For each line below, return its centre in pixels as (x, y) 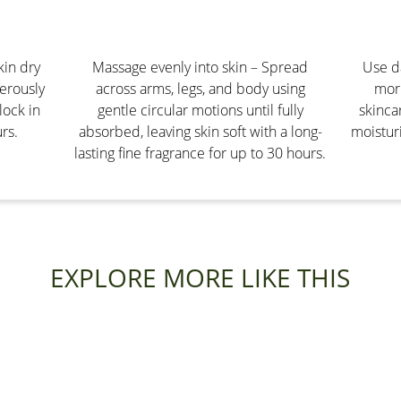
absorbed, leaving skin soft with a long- (200, 132)
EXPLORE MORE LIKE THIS (200, 278)
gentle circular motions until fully (200, 111)
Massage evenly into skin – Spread (200, 68)
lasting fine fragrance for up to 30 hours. (200, 154)
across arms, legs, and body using (200, 89)
